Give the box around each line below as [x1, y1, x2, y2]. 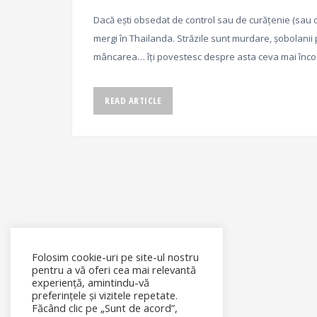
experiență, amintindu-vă [32, 275, 149, 289]
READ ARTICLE [105, 94, 161, 107]
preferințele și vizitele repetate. [32, 288, 178, 302]
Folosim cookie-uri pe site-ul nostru [32, 250, 199, 264]
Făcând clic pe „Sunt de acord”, [32, 301, 178, 315]
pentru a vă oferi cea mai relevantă [32, 263, 196, 277]
